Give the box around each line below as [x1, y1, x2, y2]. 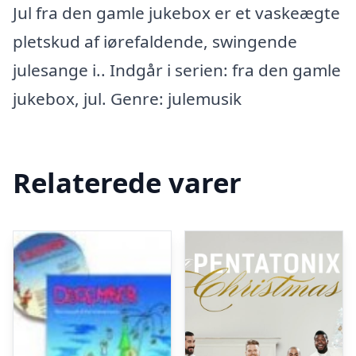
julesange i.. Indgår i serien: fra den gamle [13, 59, 341, 81]
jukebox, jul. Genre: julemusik [13, 87, 242, 110]
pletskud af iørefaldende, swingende [13, 30, 297, 52]
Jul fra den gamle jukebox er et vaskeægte [13, 2, 340, 24]
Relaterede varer [13, 163, 242, 201]
